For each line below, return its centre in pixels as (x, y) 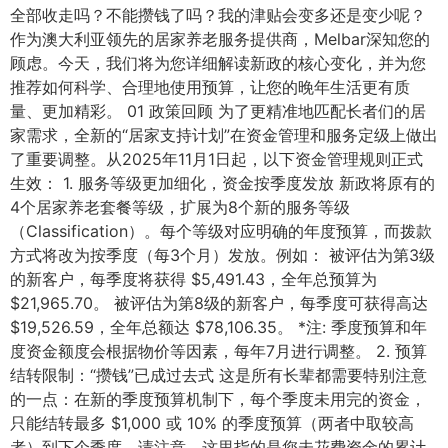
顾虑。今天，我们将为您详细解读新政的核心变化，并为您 (218, 63)
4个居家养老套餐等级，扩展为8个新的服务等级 (180, 207)
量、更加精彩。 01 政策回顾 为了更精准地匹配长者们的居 (218, 111)
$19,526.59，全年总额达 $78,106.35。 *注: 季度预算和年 (218, 327)
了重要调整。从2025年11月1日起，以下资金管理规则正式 (216, 159)
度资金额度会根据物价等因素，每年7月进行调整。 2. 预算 (218, 351)
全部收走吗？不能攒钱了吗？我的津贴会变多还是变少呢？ (218, 15)
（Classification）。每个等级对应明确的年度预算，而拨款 (221, 231)
